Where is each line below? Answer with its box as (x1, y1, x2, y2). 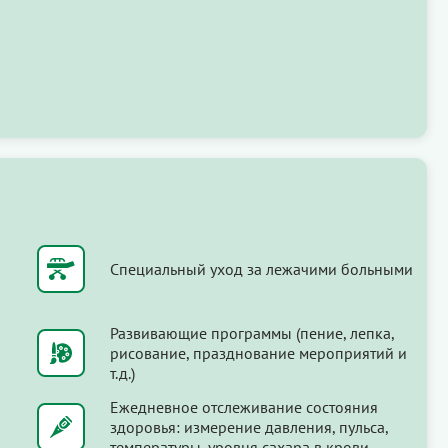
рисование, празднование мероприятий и (109, 342, 407, 363)
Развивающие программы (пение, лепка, (109, 322, 394, 343)
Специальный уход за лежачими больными (109, 258, 413, 279)
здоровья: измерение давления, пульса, (109, 416, 388, 437)
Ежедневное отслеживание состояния (109, 396, 378, 417)
